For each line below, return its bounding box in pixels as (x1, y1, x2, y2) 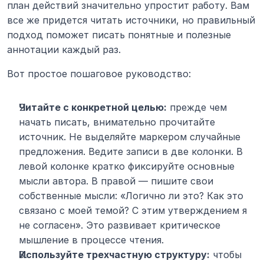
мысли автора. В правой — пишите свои (19, 175, 213, 187)
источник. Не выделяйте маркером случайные (19, 131, 240, 143)
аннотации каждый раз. (7, 44, 121, 56)
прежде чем (167, 101, 227, 114)
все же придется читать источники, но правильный (7, 14, 255, 27)
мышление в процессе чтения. (19, 234, 164, 246)
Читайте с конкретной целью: (19, 101, 167, 114)
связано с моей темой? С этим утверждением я (19, 204, 247, 217)
